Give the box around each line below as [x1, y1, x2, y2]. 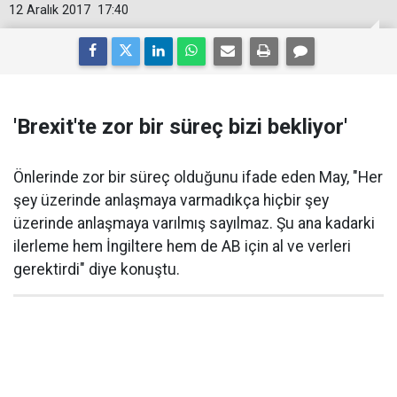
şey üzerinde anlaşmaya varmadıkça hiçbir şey [13, 191, 329, 209]
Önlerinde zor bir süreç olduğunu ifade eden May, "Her [13, 168, 383, 186]
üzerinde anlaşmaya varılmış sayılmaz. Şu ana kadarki [13, 214, 375, 232]
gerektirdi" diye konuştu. [13, 261, 180, 278]
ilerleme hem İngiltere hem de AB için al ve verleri [13, 237, 351, 255]
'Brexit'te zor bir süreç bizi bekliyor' [13, 114, 347, 139]
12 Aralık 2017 [9, 3, 90, 18]
